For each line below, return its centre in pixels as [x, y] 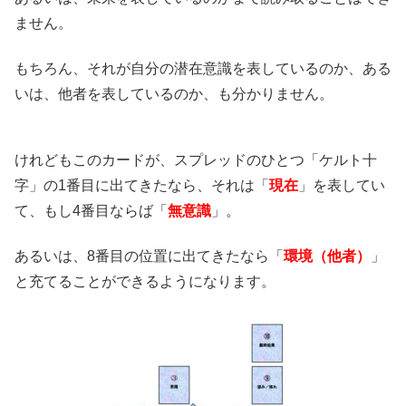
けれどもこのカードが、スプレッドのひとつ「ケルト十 [196, 160]
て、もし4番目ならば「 [91, 211]
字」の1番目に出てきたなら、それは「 [142, 186]
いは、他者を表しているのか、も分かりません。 [174, 94]
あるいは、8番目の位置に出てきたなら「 [149, 256]
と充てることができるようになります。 [145, 282]
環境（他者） [327, 256]
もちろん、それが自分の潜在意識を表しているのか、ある [203, 69]
